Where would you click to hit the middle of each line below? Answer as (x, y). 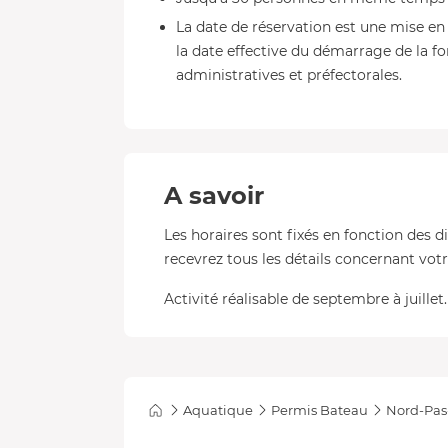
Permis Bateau (319, 410)
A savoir (214, 195)
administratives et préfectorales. (289, 75)
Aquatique (218, 410)
